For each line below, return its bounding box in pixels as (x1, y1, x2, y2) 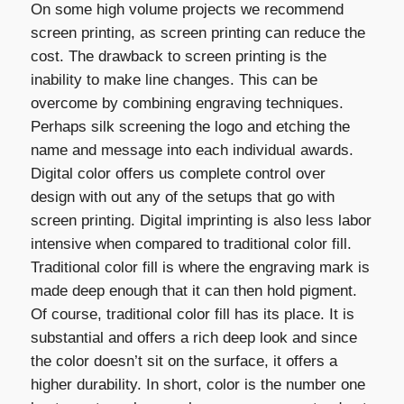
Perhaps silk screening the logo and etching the (30, 118, 350, 136)
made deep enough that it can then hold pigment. (30, 282, 357, 300)
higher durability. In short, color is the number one (30, 376, 365, 394)
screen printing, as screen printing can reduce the (30, 24, 365, 42)
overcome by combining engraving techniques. (30, 95, 344, 113)
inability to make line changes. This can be (30, 71, 317, 89)
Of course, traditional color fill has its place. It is (30, 306, 354, 324)
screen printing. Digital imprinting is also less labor (30, 212, 372, 230)
